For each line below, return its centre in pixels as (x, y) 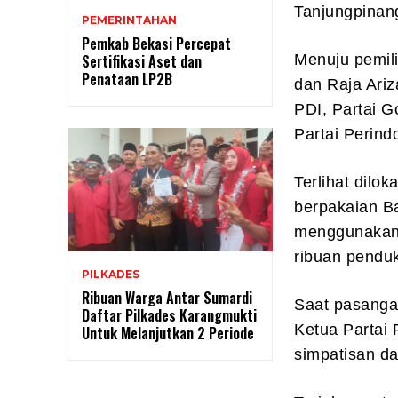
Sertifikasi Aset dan (142, 62)
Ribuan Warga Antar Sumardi (167, 297)
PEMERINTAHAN (129, 20)
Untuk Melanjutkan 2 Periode (168, 333)
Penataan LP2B (127, 80)
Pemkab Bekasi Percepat (156, 44)
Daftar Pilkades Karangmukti (169, 315)
